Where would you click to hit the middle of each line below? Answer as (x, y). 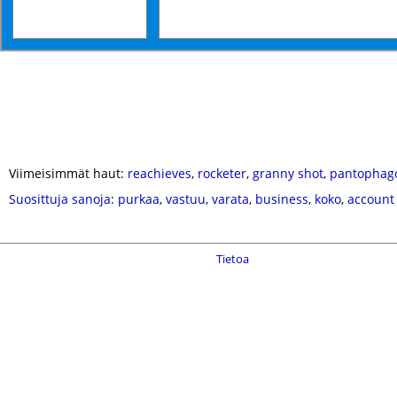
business (282, 199)
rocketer (222, 173)
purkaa (139, 199)
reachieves (160, 173)
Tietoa (233, 259)
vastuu (186, 199)
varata (230, 199)
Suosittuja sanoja (60, 199)
